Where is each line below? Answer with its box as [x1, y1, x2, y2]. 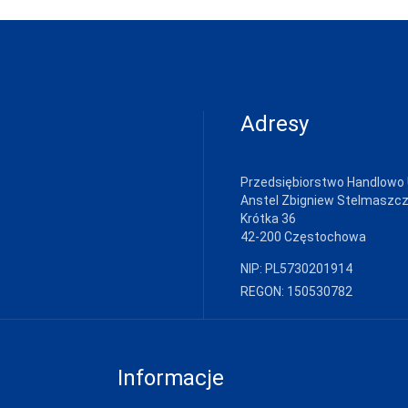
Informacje [117, 365, 224, 391]
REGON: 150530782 [240, 284, 352, 299]
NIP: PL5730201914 [240, 261, 352, 276]
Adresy [240, 111, 309, 137]
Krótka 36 [240, 211, 296, 226]
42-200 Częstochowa [240, 229, 366, 244]
